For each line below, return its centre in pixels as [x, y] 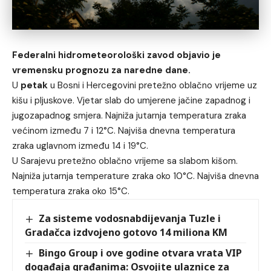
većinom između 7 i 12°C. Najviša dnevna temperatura [124, 130]
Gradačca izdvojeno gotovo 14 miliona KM [126, 232]
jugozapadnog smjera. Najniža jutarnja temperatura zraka [129, 115]
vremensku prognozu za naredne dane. [101, 70]
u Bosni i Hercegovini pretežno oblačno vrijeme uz [152, 85]
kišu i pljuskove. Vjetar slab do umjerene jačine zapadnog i [131, 100]
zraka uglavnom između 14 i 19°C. [80, 145]
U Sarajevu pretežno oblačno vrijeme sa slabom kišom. [125, 161]
